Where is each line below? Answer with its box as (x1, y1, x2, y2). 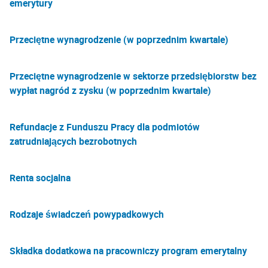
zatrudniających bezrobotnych (10, 135, 137, 148)
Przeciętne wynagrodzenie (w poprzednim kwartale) (10, 33, 229, 46)
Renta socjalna (10, 171, 71, 184)
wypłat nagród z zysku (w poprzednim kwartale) (10, 84, 211, 97)
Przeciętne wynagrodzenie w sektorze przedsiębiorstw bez (10, 69, 257, 83)
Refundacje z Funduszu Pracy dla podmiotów (10, 120, 200, 133)
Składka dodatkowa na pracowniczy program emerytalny (10, 244, 247, 257)
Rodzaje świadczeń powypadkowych (10, 208, 164, 221)
